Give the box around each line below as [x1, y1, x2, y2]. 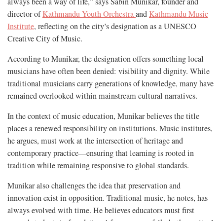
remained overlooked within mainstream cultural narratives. [7, 90, 197, 102]
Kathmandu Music [149, 8, 208, 20]
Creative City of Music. [7, 33, 82, 44]
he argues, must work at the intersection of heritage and [7, 135, 183, 147]
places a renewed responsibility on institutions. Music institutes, [7, 123, 213, 134]
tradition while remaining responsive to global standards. [7, 160, 189, 171]
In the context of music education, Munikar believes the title [7, 110, 199, 122]
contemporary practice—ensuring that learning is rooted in [7, 147, 194, 159]
